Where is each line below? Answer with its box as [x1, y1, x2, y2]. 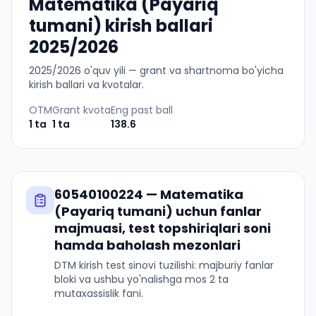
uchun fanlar [173, 202, 262, 220]
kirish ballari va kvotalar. [29, 78, 144, 92]
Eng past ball [111, 103, 173, 117]
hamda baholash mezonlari [54, 236, 241, 254]
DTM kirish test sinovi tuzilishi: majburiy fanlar [54, 258, 274, 272]
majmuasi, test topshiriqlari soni [54, 219, 271, 237]
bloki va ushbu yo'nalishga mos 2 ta [54, 272, 229, 286]
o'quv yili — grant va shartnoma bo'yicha [81, 63, 284, 78]
